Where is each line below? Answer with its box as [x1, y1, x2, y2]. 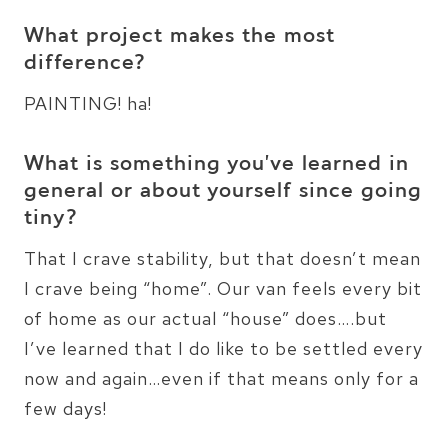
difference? [24, 48, 146, 79]
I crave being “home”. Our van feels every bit [24, 276, 422, 300]
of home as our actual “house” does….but [24, 306, 387, 330]
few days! [24, 396, 107, 420]
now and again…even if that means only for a [24, 366, 419, 390]
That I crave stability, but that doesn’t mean [24, 246, 421, 270]
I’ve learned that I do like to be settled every [24, 336, 423, 360]
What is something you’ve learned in [24, 149, 409, 180]
